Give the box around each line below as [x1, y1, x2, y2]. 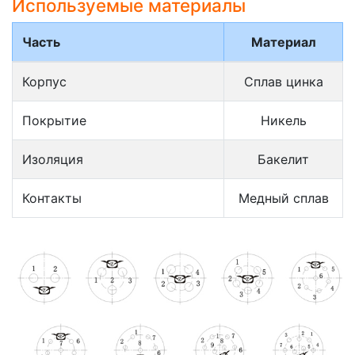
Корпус [22, 73, 67, 90]
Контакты [22, 189, 82, 206]
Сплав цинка [243, 73, 323, 90]
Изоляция [22, 151, 83, 167]
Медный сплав [238, 189, 329, 206]
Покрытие [22, 112, 86, 128]
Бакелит [258, 151, 309, 167]
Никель [260, 112, 307, 128]
